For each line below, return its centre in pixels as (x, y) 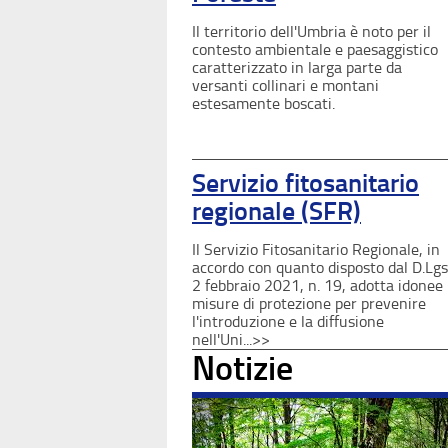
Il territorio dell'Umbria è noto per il (311, 31)
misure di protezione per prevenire (309, 303)
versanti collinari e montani (285, 85)
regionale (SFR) (276, 211)
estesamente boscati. (263, 103)
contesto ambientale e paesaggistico (315, 49)
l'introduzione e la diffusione (288, 321)
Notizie (242, 368)
